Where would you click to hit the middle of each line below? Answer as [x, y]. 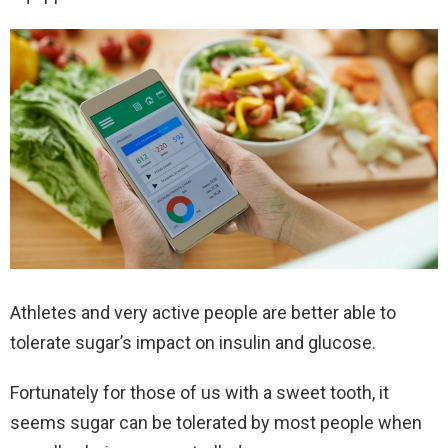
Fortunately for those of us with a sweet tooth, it [199, 393]
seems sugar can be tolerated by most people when [216, 423]
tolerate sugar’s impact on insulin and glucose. [193, 343]
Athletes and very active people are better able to [203, 313]
